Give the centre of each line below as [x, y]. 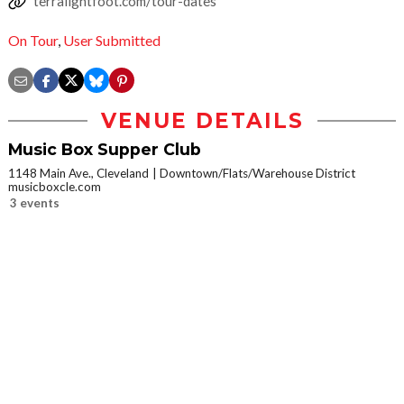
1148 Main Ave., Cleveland [78, 174]
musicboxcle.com [55, 187]
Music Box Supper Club [105, 150]
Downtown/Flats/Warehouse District [257, 174]
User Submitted [112, 41]
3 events [35, 203]
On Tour [33, 41]
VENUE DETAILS [202, 121]
